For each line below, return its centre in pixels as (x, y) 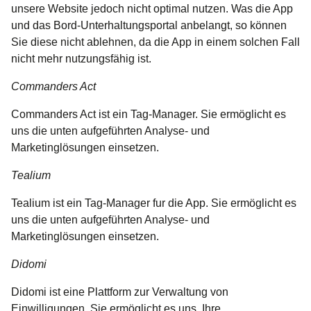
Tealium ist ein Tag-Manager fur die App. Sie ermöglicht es (154, 203)
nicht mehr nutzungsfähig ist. (81, 59)
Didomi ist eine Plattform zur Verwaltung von (120, 292)
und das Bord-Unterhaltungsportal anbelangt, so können (149, 26)
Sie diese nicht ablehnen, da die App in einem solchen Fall (155, 42)
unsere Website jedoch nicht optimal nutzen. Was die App (152, 9)
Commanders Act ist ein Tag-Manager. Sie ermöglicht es (149, 115)
